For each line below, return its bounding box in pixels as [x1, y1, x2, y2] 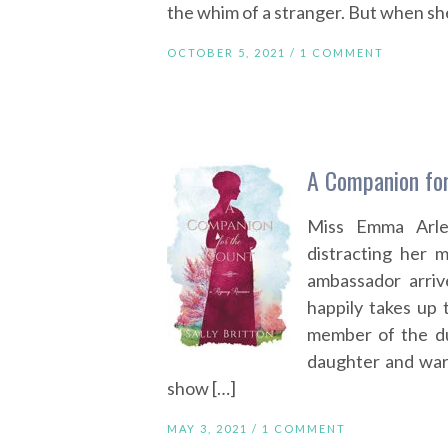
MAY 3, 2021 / [167, 422, 262, 435]
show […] [167, 377, 236, 399]
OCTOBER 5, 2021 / [167, 46, 300, 59]
